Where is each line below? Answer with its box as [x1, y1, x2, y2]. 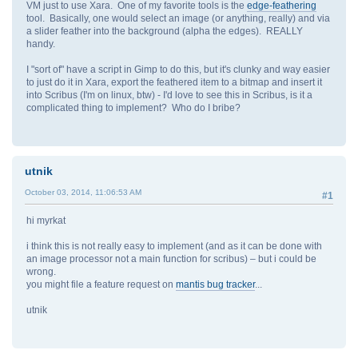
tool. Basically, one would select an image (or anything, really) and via [26, 12, 330, 24]
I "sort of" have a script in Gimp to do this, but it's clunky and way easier [26, 63, 330, 75]
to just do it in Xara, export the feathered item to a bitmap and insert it [26, 76, 322, 88]
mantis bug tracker [176, 279, 255, 290]
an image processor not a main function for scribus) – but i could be [26, 253, 316, 265]
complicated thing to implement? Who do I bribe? [26, 101, 241, 113]
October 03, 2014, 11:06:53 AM [25, 187, 141, 197]
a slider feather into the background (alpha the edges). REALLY [26, 25, 303, 37]
